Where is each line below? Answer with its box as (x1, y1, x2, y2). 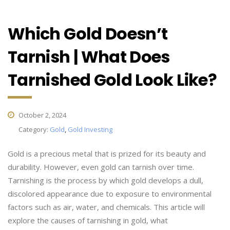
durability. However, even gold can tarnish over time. (8, 162, 194, 172)
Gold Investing (68, 125, 112, 134)
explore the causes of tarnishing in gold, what (8, 215, 168, 225)
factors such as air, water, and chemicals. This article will (8, 202, 205, 212)
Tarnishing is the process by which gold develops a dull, (8, 175, 203, 185)
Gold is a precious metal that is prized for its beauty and (8, 148, 206, 159)
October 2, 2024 (17, 110, 66, 120)
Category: (18, 125, 50, 134)
